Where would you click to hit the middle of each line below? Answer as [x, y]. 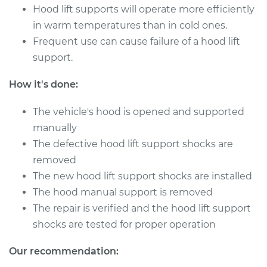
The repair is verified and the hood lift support [142, 208]
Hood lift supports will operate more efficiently [144, 9]
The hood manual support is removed [123, 192]
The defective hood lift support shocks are [133, 144]
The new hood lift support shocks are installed [142, 176]
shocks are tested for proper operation [124, 224]
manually [55, 128]
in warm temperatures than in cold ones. [130, 25]
